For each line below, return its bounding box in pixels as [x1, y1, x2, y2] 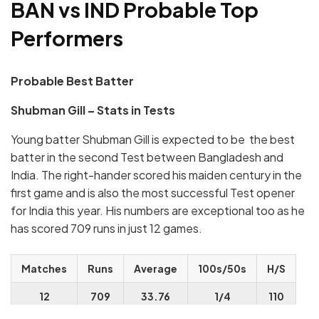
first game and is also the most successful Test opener [11, 185, 295, 201]
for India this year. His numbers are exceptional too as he [11, 203, 305, 219]
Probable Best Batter [11, 73, 134, 89]
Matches [21, 262, 67, 276]
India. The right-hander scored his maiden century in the [11, 167, 302, 183]
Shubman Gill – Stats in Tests [11, 103, 177, 118]
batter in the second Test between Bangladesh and [11, 150, 283, 165]
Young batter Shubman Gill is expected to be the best [11, 132, 295, 147]
